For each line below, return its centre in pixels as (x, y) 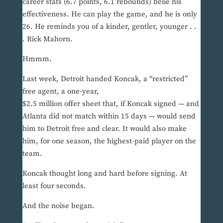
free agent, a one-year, (60, 92)
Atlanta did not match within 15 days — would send (109, 116)
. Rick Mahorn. (47, 39)
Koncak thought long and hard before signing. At (105, 174)
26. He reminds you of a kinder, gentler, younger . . (109, 27)
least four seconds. (54, 186)
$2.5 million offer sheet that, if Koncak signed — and (111, 104)
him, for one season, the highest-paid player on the (109, 141)
